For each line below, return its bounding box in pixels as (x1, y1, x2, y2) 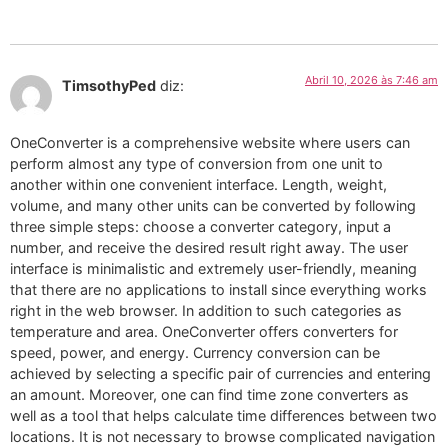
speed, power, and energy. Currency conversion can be (10, 343, 380, 361)
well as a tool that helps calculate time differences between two (10, 406, 437, 424)
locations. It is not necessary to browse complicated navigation (10, 427, 435, 445)
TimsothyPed (62, 77, 156, 95)
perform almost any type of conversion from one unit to (10, 154, 383, 172)
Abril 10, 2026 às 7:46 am (305, 73, 438, 88)
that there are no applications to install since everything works (10, 280, 427, 298)
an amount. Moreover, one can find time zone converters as (10, 385, 409, 403)
